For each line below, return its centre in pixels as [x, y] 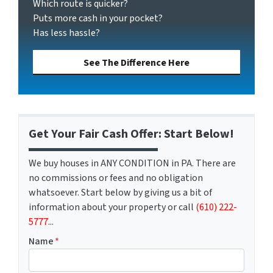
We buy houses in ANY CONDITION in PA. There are [132, 164]
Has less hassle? [66, 33]
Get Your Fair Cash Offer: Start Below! [131, 134]
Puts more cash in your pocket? [98, 18]
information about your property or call [112, 207]
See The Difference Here [136, 63]
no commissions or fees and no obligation [116, 178]
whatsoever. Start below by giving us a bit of [120, 193]
